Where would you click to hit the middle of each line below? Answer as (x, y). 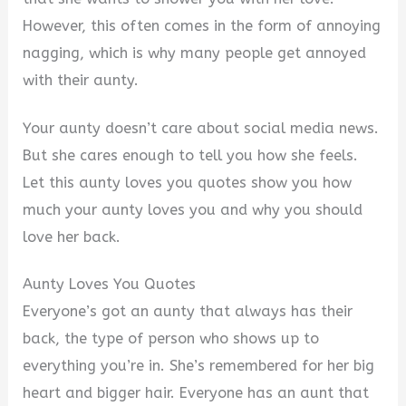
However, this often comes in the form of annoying (202, 26)
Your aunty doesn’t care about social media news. (201, 128)
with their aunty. (81, 81)
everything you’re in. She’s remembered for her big (199, 366)
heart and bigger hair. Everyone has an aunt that (196, 393)
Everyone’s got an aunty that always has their (188, 312)
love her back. (72, 237)
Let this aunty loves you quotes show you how (188, 182)
